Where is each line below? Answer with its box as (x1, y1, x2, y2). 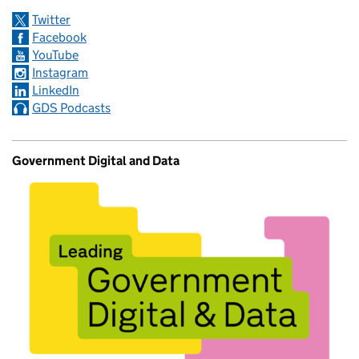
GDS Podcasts (32, 99, 111, 115)
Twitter (32, 11, 71, 27)
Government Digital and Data (12, 152, 179, 168)
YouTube (32, 46, 79, 63)
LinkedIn (32, 82, 79, 98)
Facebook (32, 29, 87, 45)
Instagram (32, 64, 88, 80)
